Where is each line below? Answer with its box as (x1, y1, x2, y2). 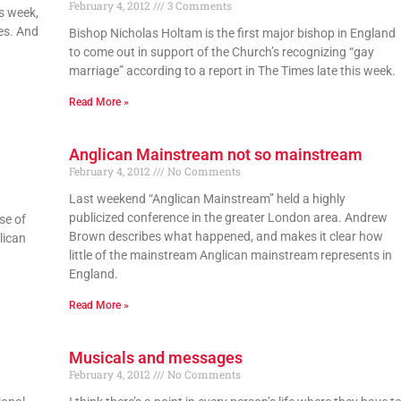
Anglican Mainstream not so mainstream (68, 144, 363, 164)
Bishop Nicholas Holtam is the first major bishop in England (68, 25, 396, 40)
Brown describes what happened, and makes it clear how (68, 228, 383, 243)
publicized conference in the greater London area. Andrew (68, 209, 388, 225)
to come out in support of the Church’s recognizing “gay (68, 44, 374, 59)
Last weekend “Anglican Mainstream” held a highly (68, 191, 346, 206)
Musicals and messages (68, 347, 243, 367)
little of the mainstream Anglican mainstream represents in (68, 247, 392, 262)
